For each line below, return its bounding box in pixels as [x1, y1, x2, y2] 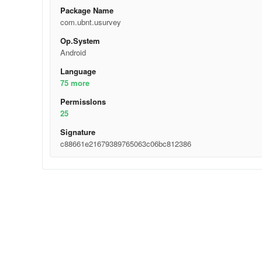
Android [60, 47, 86, 58]
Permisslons [60, 96, 106, 107]
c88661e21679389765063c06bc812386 [60, 138, 191, 149]
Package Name [60, 5, 113, 16]
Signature [60, 126, 95, 137]
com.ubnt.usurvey [60, 16, 121, 27]
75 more [60, 77, 89, 88]
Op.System [60, 35, 100, 46]
